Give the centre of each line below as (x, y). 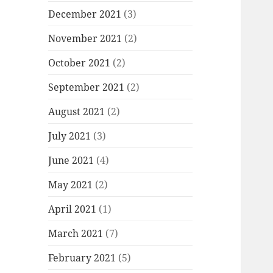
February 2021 (82, 257)
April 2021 (73, 209)
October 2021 (80, 62)
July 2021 (70, 136)
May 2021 (71, 184)
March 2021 (76, 233)
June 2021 (71, 160)
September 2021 (87, 87)
